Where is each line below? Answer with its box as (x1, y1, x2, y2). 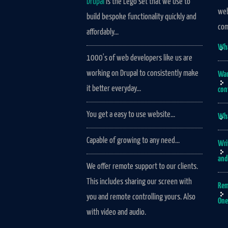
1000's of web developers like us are (87, 53, 193, 63)
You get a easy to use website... (87, 110, 176, 119)
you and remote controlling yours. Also (87, 192, 196, 202)
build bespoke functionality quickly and (87, 12, 197, 21)
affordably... (87, 27, 119, 37)
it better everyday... (87, 84, 141, 93)
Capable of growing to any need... (87, 136, 180, 145)
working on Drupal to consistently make (87, 69, 199, 78)
